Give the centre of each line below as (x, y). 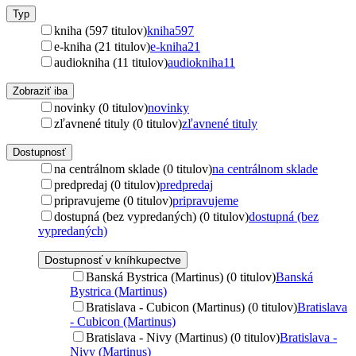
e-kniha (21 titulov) (102, 46)
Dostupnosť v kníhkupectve (113, 259)
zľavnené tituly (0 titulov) (118, 123)
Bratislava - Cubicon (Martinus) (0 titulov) (192, 307)
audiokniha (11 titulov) (111, 62)
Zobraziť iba (40, 91)
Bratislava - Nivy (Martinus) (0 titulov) (183, 337)
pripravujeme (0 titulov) (113, 200)
